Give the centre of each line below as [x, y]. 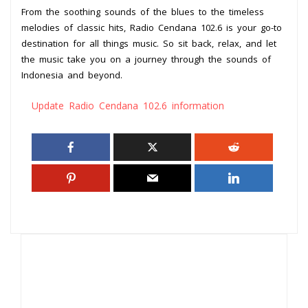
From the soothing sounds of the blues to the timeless [143, 11]
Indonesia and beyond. [72, 75]
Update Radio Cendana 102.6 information [128, 105]
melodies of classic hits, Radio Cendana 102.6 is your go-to [152, 27]
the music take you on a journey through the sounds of [146, 59]
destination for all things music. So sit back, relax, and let [149, 43]
